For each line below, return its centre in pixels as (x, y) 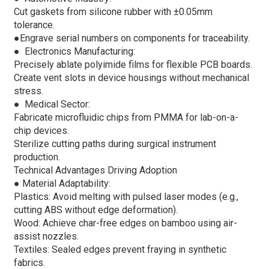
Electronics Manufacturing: (77, 51)
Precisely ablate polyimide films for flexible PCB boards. (133, 64)
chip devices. (41, 130)
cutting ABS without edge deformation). (95, 210)
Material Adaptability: (65, 183)
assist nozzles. (46, 236)
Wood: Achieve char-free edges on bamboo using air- (125, 223)
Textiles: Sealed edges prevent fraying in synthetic (120, 249)
